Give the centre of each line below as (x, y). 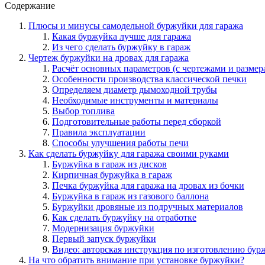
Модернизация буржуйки (103, 228)
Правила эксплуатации (99, 132)
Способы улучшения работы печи (120, 143)
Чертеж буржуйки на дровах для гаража (109, 57)
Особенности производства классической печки (149, 79)
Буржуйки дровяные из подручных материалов (148, 206)
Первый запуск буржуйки (104, 238)
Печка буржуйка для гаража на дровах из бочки (148, 185)
